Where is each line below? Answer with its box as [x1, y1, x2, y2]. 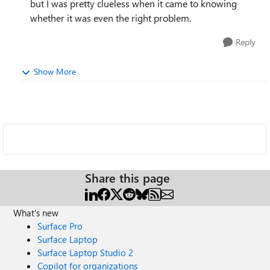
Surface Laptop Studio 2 [37, 246, 134, 259]
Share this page [85, 169, 170, 186]
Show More [34, 66, 76, 77]
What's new [13, 207, 59, 219]
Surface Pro [37, 220, 83, 232]
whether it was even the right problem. [30, 11, 191, 24]
